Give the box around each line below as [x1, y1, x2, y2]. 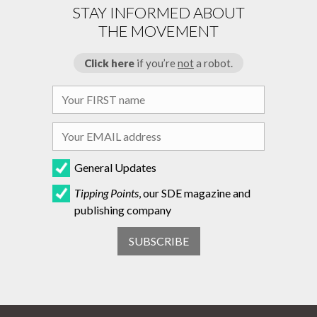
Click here [84, 57, 134, 70]
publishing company [74, 202, 171, 217]
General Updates [74, 160, 156, 174]
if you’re [134, 57, 178, 70]
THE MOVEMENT [98, 21, 219, 41]
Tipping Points [74, 185, 139, 200]
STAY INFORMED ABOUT [72, 3, 245, 23]
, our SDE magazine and [139, 185, 250, 200]
